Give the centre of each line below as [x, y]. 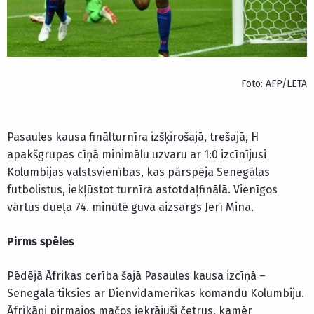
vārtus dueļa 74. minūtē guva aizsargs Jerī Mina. [130, 207]
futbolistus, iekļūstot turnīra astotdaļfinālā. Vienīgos [142, 190]
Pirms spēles [42, 242]
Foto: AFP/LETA [274, 84]
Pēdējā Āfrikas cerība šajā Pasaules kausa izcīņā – [136, 276]
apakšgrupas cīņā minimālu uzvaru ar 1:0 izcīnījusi [137, 155]
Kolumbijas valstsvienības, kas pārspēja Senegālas [138, 172]
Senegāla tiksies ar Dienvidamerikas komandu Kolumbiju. [156, 294]
